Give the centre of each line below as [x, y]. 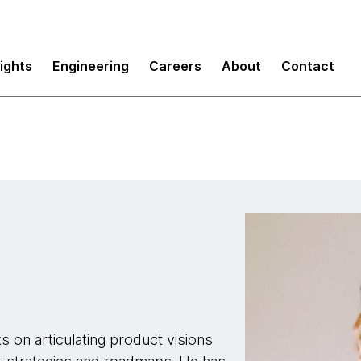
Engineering [91, 66]
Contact [308, 66]
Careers [175, 66]
